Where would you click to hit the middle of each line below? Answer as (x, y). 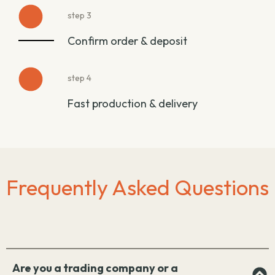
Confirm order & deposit (127, 41)
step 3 (79, 15)
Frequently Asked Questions (137, 187)
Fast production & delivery (133, 103)
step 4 (79, 78)
